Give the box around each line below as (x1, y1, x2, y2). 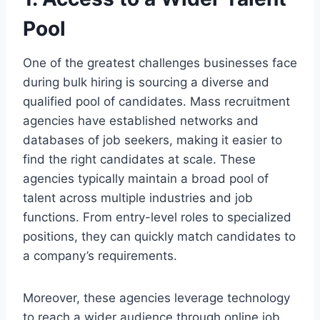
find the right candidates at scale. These (23, 152, 256, 167)
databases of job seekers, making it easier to (23, 133, 282, 148)
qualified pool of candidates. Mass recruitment (23, 94, 290, 109)
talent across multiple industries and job (23, 191, 253, 206)
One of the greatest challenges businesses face (23, 56, 297, 71)
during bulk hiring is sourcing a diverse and (23, 75, 269, 90)
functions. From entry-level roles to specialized (23, 210, 291, 225)
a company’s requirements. (23, 249, 177, 264)
